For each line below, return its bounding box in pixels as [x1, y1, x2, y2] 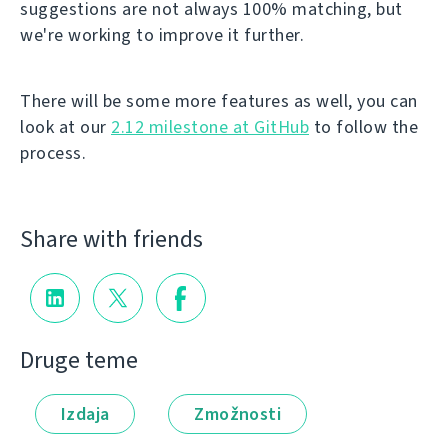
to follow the [309, 115, 418, 140]
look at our [20, 115, 111, 140]
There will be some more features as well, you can [20, 89, 418, 114]
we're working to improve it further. [20, 23, 304, 48]
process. [20, 141, 86, 166]
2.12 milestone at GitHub [111, 115, 309, 140]
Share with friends [20, 223, 203, 256]
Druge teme [20, 343, 138, 376]
